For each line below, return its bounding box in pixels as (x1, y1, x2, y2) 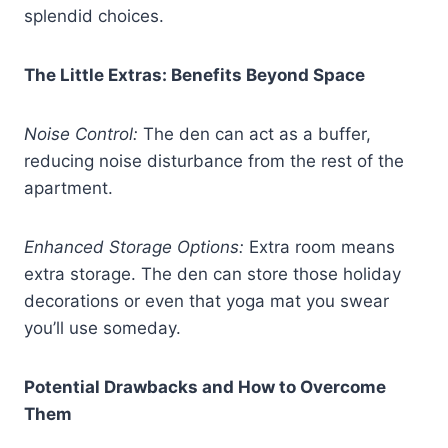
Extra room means (244, 236, 395, 257)
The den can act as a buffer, (138, 123, 371, 144)
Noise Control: (24, 123, 138, 144)
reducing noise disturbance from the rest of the (24, 150, 404, 171)
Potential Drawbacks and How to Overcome (24, 376, 386, 397)
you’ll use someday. (24, 317, 181, 338)
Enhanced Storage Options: (24, 236, 244, 257)
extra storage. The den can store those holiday (24, 263, 401, 284)
